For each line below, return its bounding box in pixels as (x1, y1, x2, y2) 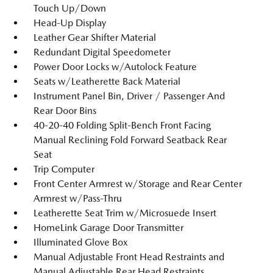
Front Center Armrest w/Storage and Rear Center (34, 178, 242, 190)
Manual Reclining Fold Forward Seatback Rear (34, 134, 227, 146)
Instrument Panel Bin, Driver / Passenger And (34, 90, 225, 102)
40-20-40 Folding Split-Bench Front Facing (34, 119, 211, 131)
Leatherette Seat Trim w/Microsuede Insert (34, 207, 216, 219)
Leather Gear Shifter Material (34, 32, 156, 43)
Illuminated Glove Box (34, 236, 128, 248)
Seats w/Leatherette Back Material (34, 76, 180, 87)
